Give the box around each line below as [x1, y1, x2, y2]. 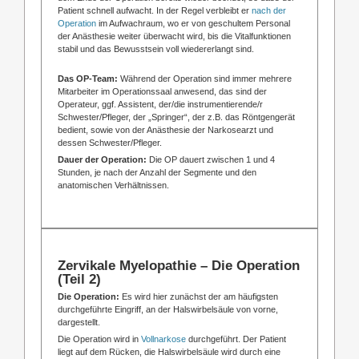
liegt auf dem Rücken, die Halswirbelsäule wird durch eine [57, 346, 280, 357]
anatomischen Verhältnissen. [57, 179, 169, 190]
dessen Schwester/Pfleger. [57, 137, 162, 147]
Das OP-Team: [57, 73, 120, 83]
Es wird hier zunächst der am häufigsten [121, 291, 278, 301]
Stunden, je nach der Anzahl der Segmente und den [57, 167, 256, 177]
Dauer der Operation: [57, 154, 149, 164]
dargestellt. [57, 317, 100, 327]
